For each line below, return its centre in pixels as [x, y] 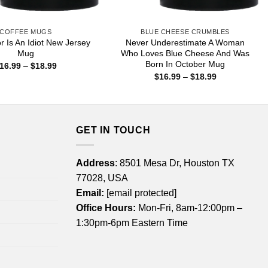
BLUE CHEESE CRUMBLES [185, 32]
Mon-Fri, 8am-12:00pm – [189, 208]
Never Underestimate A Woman [185, 43]
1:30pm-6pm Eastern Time [132, 223]
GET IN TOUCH [113, 130]
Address [95, 163]
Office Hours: [106, 208]
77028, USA [102, 178]
